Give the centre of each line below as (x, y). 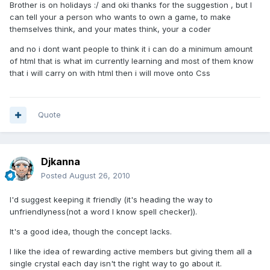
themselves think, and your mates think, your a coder (110, 29)
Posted (55, 176)
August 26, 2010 (100, 176)
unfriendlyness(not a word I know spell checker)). (103, 212)
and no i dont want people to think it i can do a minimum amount (131, 49)
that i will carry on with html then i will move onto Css (110, 73)
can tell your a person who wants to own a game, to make (120, 17)
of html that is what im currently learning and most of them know (132, 61)
